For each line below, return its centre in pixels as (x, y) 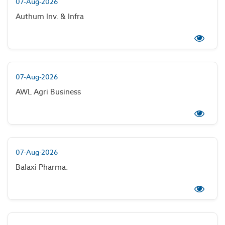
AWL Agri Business (48, 92)
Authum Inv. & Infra (50, 16)
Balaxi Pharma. (42, 167)
